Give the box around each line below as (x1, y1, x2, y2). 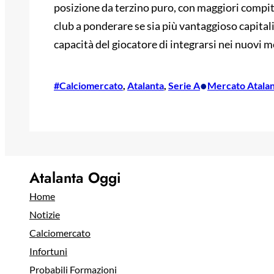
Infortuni (29, 245, 67, 257)
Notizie (29, 209, 60, 221)
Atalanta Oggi (29, 167, 121, 189)
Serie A (168, 80, 200, 92)
